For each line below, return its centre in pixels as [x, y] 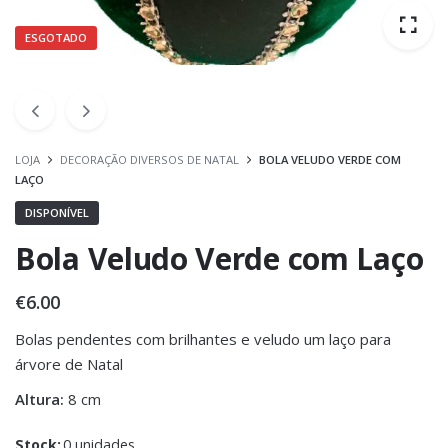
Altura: [39, 399]
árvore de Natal [69, 364]
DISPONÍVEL [57, 212]
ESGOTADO [56, 37]
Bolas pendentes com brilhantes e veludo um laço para [203, 339]
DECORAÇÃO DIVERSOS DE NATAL [149, 159]
